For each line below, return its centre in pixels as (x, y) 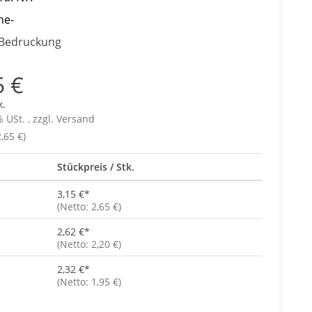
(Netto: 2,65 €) (89, 206)
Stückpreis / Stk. (95, 167)
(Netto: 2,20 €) (89, 244)
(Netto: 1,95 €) (89, 282)
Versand (75, 119)
